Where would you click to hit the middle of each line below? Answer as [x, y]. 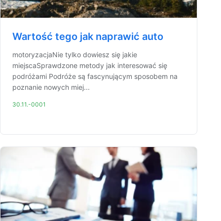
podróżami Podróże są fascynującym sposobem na [95, 76]
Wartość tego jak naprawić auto [88, 37]
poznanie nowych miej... [51, 87]
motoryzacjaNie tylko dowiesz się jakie [75, 55]
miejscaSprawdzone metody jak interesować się [90, 65]
